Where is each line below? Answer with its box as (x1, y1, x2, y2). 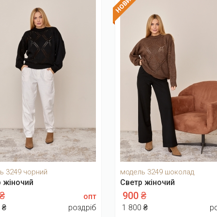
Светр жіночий (120, 177, 175, 187)
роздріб (68, 202, 96, 212)
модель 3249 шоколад (120, 167, 194, 176)
